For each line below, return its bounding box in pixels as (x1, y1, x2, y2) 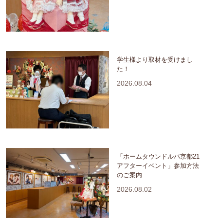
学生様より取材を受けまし (117, 56, 193, 64)
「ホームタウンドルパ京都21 (117, 153, 200, 161)
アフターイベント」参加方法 (117, 162, 199, 170)
